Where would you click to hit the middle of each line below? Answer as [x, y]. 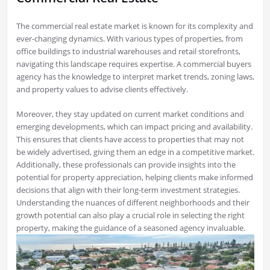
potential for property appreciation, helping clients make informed [134, 177]
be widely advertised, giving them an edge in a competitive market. [135, 152]
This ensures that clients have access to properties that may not [130, 140]
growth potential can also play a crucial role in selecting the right [130, 215]
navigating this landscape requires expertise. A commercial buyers [133, 64]
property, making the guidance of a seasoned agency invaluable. [130, 228]
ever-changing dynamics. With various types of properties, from [129, 39]
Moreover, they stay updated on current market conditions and [130, 114]
